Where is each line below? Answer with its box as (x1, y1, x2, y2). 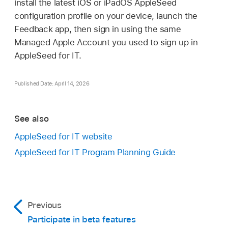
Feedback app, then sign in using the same (14, 23, 181, 34)
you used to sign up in (109, 37, 198, 47)
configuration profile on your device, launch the (14, 10, 197, 21)
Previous (27, 199, 62, 210)
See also (14, 113, 49, 124)
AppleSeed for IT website (14, 131, 112, 141)
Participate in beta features (27, 214, 136, 224)
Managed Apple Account (14, 37, 110, 47)
